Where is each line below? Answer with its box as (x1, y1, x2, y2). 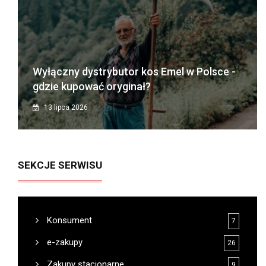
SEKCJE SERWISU (18, 159, 102, 171)
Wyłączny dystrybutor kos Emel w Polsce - (33, 65, 236, 78)
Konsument (45, 214, 92, 226)
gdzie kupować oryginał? (33, 80, 151, 93)
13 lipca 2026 (42, 103, 88, 112)
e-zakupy (45, 236, 83, 248)
